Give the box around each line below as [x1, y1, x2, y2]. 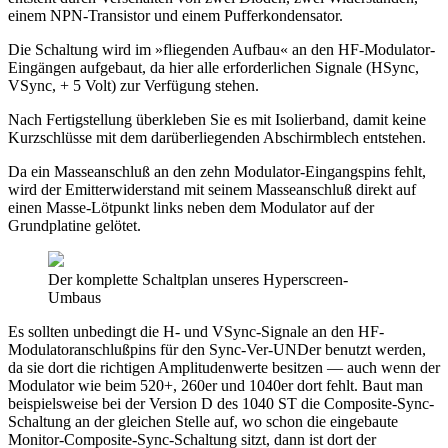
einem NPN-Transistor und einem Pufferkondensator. [8, 7, 343, 25]
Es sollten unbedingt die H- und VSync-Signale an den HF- [8, 323, 384, 341]
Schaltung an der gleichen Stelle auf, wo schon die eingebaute [8, 413, 398, 431]
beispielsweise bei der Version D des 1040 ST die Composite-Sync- [8, 395, 434, 413]
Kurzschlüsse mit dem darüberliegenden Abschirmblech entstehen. [8, 129, 426, 147]
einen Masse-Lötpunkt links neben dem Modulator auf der [8, 199, 374, 217]
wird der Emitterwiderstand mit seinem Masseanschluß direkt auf [8, 181, 416, 199]
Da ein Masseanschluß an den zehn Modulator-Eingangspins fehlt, [8, 163, 426, 181]
